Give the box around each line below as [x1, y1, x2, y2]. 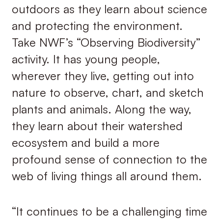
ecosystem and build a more [11, 135, 160, 150]
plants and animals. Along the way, [11, 102, 192, 117]
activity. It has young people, [11, 52, 160, 67]
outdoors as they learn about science [11, 1, 207, 17]
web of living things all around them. [11, 168, 202, 184]
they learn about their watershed [11, 118, 183, 134]
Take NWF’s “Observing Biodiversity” [11, 35, 200, 50]
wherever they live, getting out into [11, 68, 194, 83]
